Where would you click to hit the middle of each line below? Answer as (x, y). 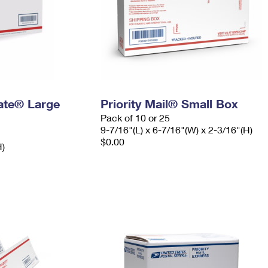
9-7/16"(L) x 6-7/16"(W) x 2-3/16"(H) (176, 130)
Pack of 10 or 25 (135, 118)
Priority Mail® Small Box (169, 103)
